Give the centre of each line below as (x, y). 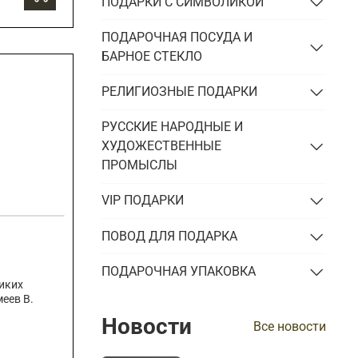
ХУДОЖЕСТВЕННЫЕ (162, 146)
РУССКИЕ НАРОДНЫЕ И (173, 127)
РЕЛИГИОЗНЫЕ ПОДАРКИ (180, 92)
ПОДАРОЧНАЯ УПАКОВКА (179, 271)
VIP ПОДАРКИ (143, 201)
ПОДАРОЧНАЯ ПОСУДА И (177, 37)
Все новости (290, 327)
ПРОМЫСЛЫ (140, 165)
